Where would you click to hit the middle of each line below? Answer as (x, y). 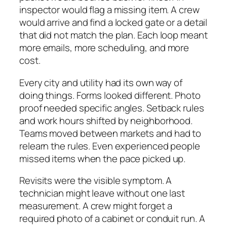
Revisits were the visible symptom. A (96, 181)
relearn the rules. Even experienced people (110, 146)
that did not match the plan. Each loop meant (113, 35)
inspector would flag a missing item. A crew (109, 10)
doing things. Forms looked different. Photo (110, 95)
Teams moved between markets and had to (110, 133)
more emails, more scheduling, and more (104, 48)
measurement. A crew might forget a (96, 206)
